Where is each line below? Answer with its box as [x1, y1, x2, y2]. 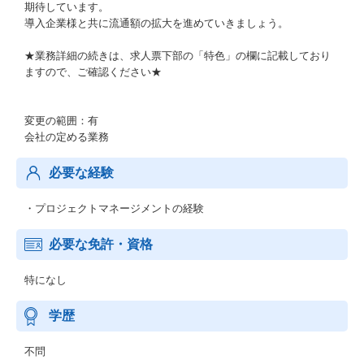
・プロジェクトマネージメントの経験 [24, 202, 204, 214]
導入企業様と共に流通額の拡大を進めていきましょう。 [24, 17, 288, 29]
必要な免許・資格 [49, 237, 153, 251]
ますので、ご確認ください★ [24, 66, 162, 78]
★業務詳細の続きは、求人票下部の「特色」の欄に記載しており [24, 50, 331, 62]
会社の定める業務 [24, 131, 109, 143]
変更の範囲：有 [24, 115, 98, 127]
